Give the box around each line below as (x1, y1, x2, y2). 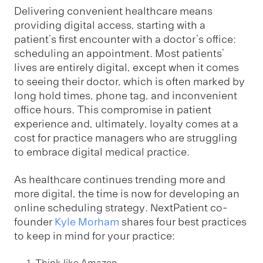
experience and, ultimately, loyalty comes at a (14, 117, 238, 131)
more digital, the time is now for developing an (14, 187, 240, 200)
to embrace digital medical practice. (14, 146, 190, 159)
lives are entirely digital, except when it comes (14, 61, 239, 75)
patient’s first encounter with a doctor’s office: (14, 33, 236, 46)
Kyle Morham (55, 215, 119, 228)
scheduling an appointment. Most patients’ (14, 47, 225, 60)
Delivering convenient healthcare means (14, 5, 213, 18)
